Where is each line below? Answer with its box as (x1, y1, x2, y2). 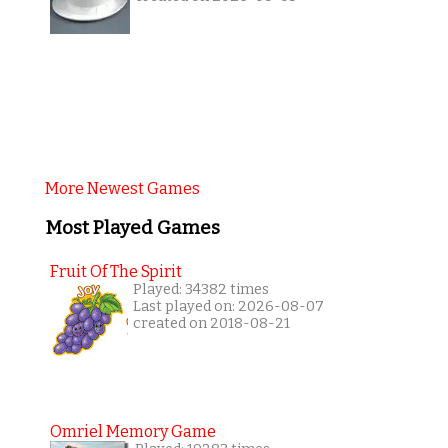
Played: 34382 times (132, 281, 269, 299)
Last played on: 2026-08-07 (132, 298, 324, 316)
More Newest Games (44, 178, 200, 198)
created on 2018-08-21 (132, 315, 290, 333)
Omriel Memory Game (49, 422, 216, 442)
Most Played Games (44, 216, 220, 239)
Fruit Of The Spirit (49, 262, 182, 282)
